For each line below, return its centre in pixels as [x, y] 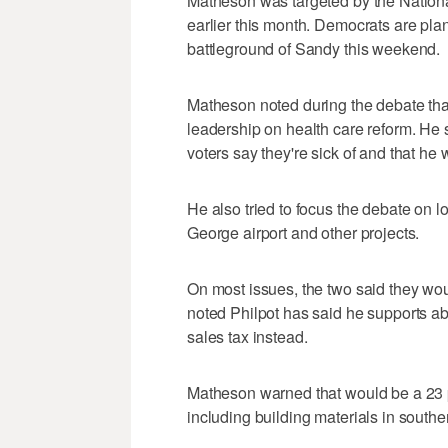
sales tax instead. [247, 337]
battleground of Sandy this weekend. [314, 49]
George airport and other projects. [303, 233]
